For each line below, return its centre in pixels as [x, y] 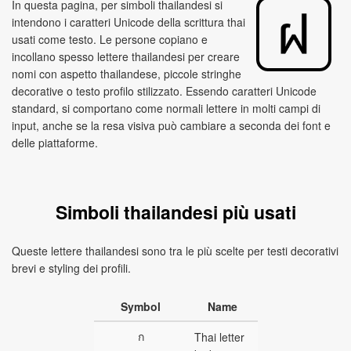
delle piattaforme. [55, 143]
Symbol [141, 306]
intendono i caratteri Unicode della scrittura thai [128, 22]
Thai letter [219, 337]
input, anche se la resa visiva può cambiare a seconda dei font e [171, 125]
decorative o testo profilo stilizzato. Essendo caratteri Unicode [164, 91]
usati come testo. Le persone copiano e [110, 39]
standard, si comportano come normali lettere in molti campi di [166, 108]
